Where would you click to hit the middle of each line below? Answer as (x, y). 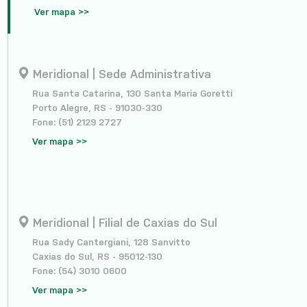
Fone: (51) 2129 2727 (77, 122)
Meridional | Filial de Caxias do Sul (123, 223)
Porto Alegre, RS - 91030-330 (97, 108)
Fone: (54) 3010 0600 (79, 271)
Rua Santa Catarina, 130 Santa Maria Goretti (132, 93)
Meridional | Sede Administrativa (120, 74)
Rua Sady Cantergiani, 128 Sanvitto (111, 242)
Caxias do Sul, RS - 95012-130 (97, 256)
